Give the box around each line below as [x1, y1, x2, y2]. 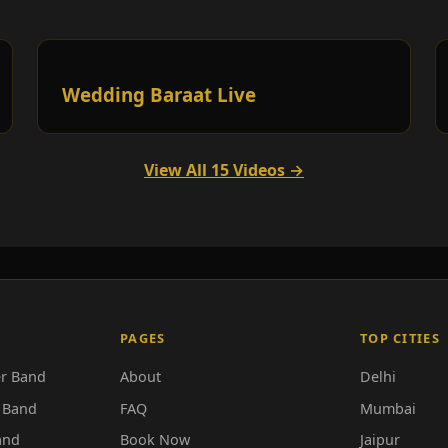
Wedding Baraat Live [62, 82, 257, 108]
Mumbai [360, 398, 416, 418]
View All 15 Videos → [144, 159, 304, 182]
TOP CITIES [360, 329, 440, 348]
